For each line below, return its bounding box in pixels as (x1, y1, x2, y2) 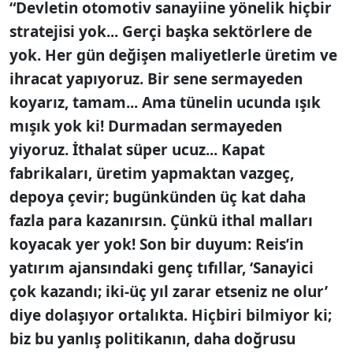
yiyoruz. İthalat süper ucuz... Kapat (9, 139, 265, 160)
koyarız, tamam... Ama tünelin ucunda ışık (9, 91, 321, 113)
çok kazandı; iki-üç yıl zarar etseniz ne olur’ (9, 281, 328, 302)
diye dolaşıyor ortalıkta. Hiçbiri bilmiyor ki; (9, 304, 332, 325)
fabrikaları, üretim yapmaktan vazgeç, (9, 162, 294, 184)
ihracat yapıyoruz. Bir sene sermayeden (9, 68, 303, 89)
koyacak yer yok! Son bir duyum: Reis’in (9, 233, 303, 255)
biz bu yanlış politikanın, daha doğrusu (9, 328, 295, 349)
